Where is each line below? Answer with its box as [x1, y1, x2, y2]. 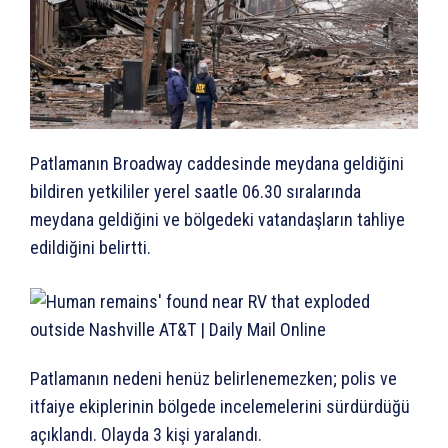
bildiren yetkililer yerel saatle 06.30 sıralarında [30, 180, 361, 202]
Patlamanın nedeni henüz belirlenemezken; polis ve [30, 367, 397, 389]
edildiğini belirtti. [30, 236, 151, 258]
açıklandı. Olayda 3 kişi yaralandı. [30, 423, 266, 445]
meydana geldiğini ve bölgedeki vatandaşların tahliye [30, 208, 405, 230]
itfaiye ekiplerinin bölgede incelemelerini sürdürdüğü [30, 395, 410, 417]
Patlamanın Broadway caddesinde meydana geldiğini [30, 152, 404, 174]
